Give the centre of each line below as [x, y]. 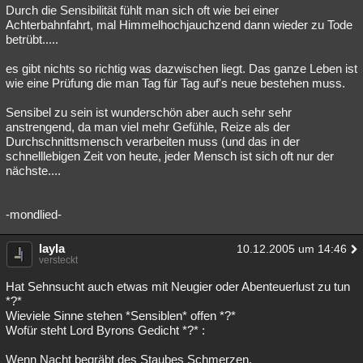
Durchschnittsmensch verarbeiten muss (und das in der [153, 141]
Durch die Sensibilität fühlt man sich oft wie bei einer [142, 10]
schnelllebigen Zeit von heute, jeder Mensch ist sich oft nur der [170, 156]
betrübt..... [32, 39]
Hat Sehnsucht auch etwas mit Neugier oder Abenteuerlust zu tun [178, 286]
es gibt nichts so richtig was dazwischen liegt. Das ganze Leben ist [181, 68]
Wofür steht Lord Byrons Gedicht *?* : [105, 330]
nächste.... [33, 171]
